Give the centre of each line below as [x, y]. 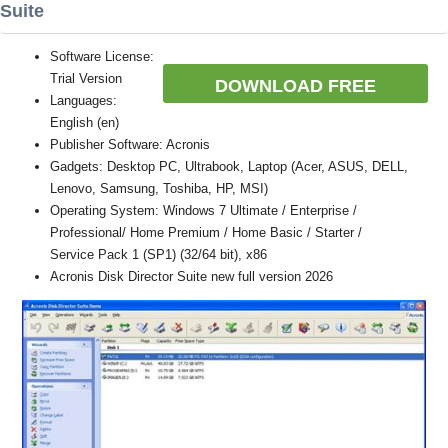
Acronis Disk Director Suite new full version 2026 [191, 276]
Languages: [83, 100]
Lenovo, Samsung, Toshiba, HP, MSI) [159, 188]
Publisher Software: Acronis [130, 144]
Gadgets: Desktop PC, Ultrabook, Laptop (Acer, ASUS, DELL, [229, 166]
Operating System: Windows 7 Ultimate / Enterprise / [203, 210]
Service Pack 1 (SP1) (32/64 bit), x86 [158, 254]
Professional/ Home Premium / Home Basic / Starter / [206, 232]
